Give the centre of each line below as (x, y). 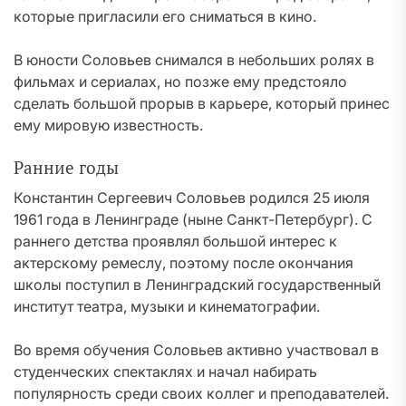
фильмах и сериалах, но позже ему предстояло (180, 82)
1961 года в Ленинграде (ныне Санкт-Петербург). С (193, 219)
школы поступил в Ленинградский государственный (197, 285)
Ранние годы (66, 168)
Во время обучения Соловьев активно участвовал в (196, 350)
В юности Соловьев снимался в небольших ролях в (194, 60)
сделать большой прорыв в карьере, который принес (202, 103)
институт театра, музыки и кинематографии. (167, 306)
